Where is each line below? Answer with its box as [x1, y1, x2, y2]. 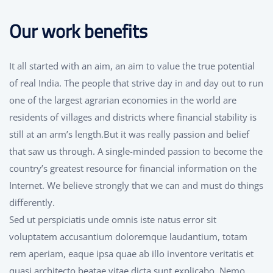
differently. [9, 196, 55, 209]
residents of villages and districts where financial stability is [9, 111, 257, 124]
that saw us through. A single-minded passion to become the [9, 145, 263, 158]
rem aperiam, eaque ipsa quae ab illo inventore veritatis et [9, 247, 253, 260]
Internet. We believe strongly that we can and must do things [9, 179, 263, 192]
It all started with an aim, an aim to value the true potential [9, 60, 255, 73]
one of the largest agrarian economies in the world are [9, 94, 236, 107]
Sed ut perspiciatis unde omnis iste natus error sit [9, 213, 216, 226]
